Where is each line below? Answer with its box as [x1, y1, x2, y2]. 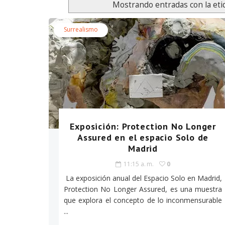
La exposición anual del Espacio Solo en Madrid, [64, 173, 222, 183]
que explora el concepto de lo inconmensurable [64, 195, 222, 205]
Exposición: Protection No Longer [70, 121, 216, 133]
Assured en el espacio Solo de [77, 132, 209, 144]
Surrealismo [64, 25, 98, 34]
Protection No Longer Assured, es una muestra [64, 184, 222, 194]
